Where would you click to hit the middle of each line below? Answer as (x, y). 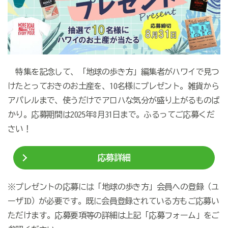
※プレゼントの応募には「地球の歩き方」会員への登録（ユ (113, 187)
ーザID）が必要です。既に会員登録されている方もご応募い (113, 201)
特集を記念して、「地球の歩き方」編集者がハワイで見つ (113, 72)
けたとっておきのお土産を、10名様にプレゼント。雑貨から (113, 86)
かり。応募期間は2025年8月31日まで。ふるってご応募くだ (111, 114)
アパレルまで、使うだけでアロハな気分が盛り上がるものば (113, 100)
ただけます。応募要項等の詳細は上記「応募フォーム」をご (113, 215)
